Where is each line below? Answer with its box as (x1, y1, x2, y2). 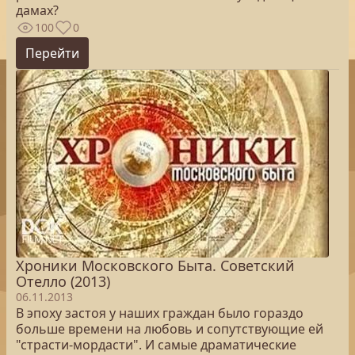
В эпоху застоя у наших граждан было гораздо (16, 304, 303, 322)
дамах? (16, 2, 59, 19)
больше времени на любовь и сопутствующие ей (16, 320, 323, 338)
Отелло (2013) (16, 272, 110, 291)
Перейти (25, 44, 79, 62)
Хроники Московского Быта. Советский (16, 256, 295, 275)
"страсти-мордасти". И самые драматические (16, 336, 296, 353)
